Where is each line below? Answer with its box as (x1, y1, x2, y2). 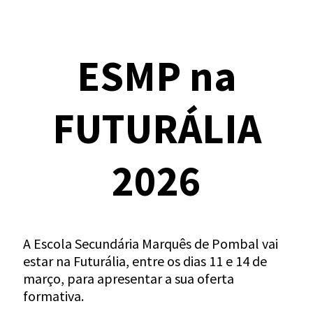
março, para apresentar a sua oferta (23, 270, 234, 287)
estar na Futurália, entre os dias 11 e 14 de (23, 252, 267, 270)
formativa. (23, 287, 84, 305)
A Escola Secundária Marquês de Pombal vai (23, 235, 278, 252)
